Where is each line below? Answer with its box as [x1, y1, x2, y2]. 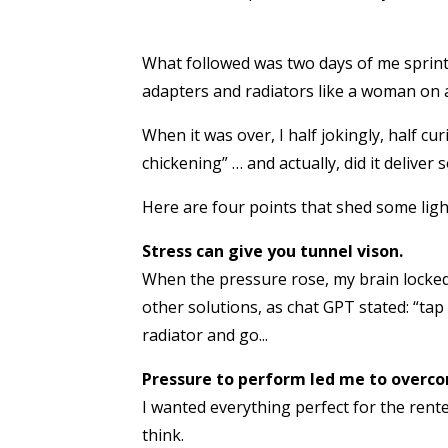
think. [142, 423, 184, 446]
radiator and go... [142, 323, 268, 346]
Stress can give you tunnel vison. [142, 239, 403, 262]
